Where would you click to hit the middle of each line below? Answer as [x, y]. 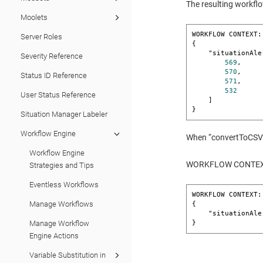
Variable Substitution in [68, 255]
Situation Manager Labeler [64, 114]
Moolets [34, 17]
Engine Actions [54, 236]
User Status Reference [58, 95]
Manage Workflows [61, 204]
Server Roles [41, 37]
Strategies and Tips [62, 165]
